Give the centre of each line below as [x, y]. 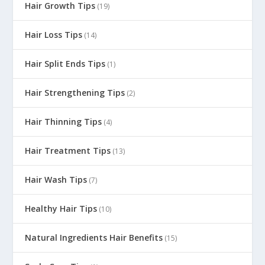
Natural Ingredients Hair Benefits [94, 237]
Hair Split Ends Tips [65, 63]
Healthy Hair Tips [61, 208]
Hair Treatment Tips [68, 150]
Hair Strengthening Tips [75, 92]
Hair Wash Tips [56, 179]
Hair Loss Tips [54, 34]
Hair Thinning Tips [64, 121]
